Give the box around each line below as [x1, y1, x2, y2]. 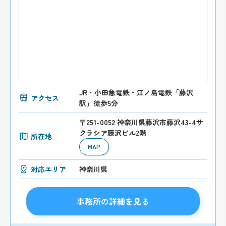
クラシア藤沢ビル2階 [79, 128, 147, 138]
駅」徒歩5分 [79, 98, 119, 108]
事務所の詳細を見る [76, 195, 149, 208]
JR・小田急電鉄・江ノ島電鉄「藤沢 [79, 87, 194, 98]
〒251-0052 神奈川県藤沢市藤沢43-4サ [79, 117, 204, 128]
